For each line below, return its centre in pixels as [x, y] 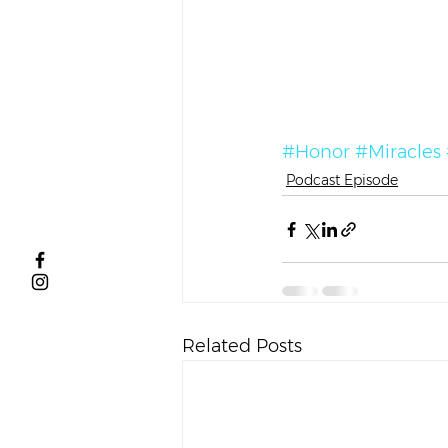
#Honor [316, 152]
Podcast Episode [342, 180]
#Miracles [398, 152]
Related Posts [242, 346]
